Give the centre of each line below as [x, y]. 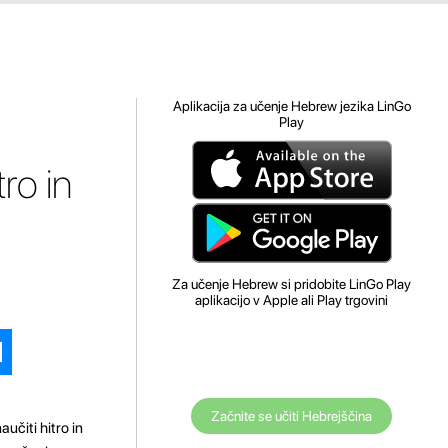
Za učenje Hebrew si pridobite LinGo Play [292, 284]
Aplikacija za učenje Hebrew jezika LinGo [291, 106]
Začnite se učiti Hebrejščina [292, 416]
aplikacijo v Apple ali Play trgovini [292, 300]
